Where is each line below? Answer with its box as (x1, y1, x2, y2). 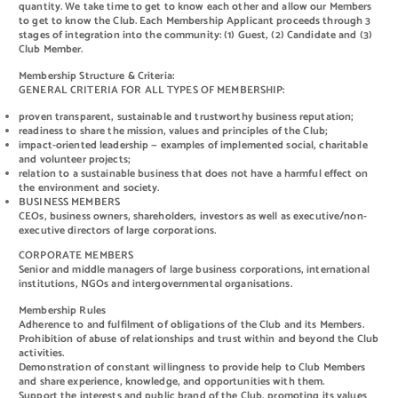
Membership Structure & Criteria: (19, 67, 174, 84)
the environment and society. (19, 179, 160, 197)
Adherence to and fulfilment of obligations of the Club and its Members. (19, 316, 364, 334)
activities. (19, 345, 65, 362)
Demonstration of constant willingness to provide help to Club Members (19, 359, 366, 377)
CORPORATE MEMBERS (19, 247, 134, 265)
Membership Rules (19, 302, 107, 320)
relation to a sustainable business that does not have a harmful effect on (19, 165, 368, 183)
